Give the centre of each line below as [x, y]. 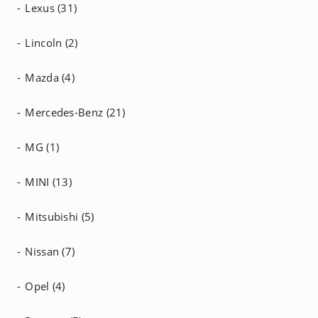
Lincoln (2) [51, 43]
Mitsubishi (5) [60, 216]
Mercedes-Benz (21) [75, 112]
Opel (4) [45, 286]
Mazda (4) [50, 77]
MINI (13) [49, 182]
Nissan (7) [50, 251]
